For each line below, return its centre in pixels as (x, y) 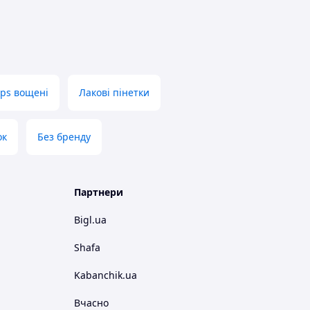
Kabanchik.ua (106, 275)
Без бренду (64, 137)
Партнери (99, 192)
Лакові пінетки (114, 92)
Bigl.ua (90, 220)
